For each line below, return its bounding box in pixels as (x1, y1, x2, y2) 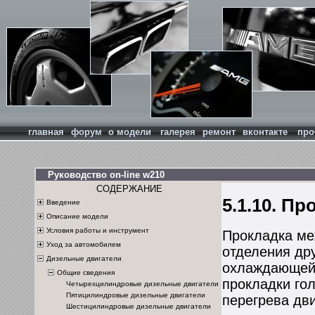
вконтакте (243, 127, 288, 137)
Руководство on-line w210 (48, 169, 165, 180)
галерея (160, 127, 195, 137)
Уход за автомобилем (46, 240, 121, 248)
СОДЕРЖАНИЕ (96, 184, 162, 194)
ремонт (202, 127, 236, 137)
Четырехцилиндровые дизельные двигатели (66, 280, 219, 288)
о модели (108, 127, 151, 137)
